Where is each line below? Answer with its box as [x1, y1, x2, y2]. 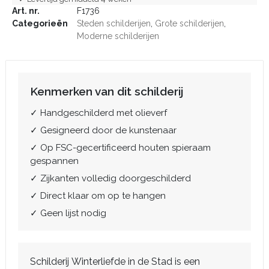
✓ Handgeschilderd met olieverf [30, 107, 167, 118]
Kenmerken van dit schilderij [30, 85, 183, 98]
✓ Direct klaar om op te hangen [30, 190, 166, 201]
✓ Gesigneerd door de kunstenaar [30, 125, 177, 136]
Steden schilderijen [77, 19, 151, 28]
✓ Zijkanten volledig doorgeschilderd [30, 173, 191, 184]
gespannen [30, 156, 79, 166]
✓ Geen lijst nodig [30, 208, 106, 219]
